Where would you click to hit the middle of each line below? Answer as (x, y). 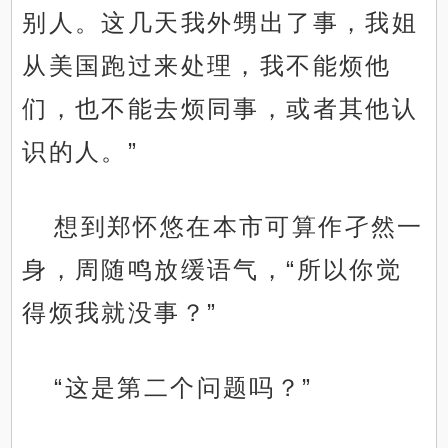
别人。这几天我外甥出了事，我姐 (220, 23)
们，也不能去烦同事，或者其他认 (220, 109)
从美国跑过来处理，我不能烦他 (207, 66)
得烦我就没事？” (120, 313)
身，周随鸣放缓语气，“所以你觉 (212, 270)
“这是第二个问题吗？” (183, 388)
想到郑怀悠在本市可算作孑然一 (239, 227)
